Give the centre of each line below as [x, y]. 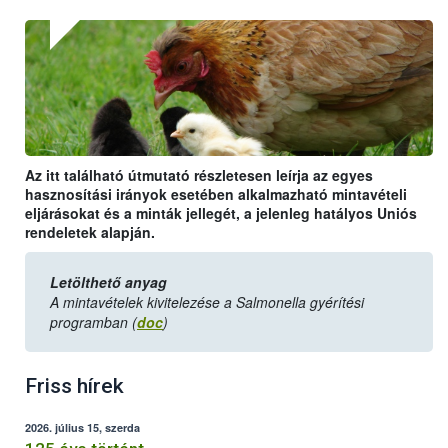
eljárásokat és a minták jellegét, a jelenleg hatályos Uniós [221, 213]
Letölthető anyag [108, 282]
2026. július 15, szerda [82, 428]
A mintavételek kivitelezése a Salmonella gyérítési [207, 302]
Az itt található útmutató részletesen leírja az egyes [199, 175]
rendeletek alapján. [90, 232]
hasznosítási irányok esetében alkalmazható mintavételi [216, 194]
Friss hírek [74, 386]
